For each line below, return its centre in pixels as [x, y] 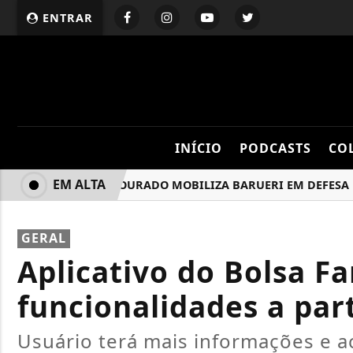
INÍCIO [198, 148]
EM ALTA [79, 184]
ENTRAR [66, 18]
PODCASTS [275, 148]
